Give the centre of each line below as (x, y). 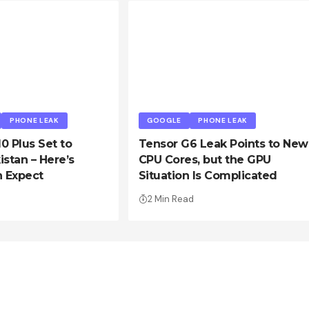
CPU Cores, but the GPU (205, 160)
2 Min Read (170, 199)
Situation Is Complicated (208, 176)
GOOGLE (164, 121)
